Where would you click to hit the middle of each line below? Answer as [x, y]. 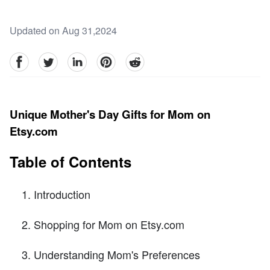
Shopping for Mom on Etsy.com [109, 224]
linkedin [84, 59]
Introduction [62, 194]
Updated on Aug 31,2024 [63, 31]
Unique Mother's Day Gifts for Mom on [110, 115]
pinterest [114, 59]
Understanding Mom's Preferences [117, 255]
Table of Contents [71, 162]
